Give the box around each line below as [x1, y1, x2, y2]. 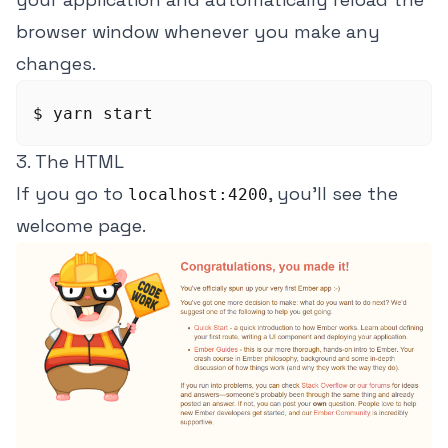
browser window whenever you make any [16, 19, 380, 43]
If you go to [16, 181, 128, 205]
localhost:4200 [128, 184, 268, 204]
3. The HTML [16, 149, 124, 173]
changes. [16, 51, 96, 75]
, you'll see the [268, 181, 398, 205]
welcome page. [16, 213, 146, 237]
